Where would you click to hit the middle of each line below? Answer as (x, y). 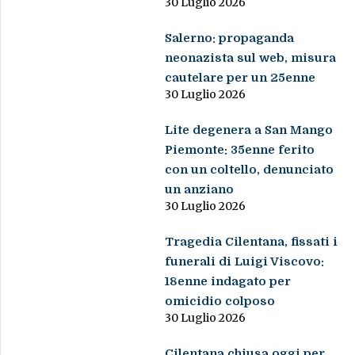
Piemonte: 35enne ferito (240, 149)
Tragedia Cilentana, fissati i (252, 241)
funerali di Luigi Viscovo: (245, 261)
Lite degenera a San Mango (249, 130)
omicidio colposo (220, 301)
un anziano (200, 189)
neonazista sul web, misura (251, 57)
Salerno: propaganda (230, 38)
